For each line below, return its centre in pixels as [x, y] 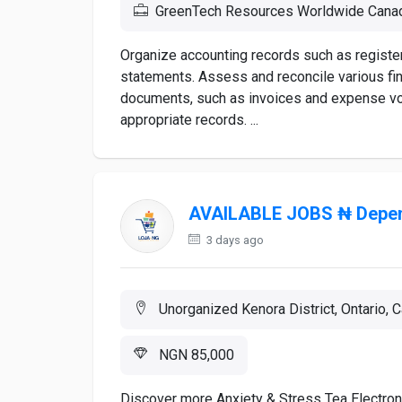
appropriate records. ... [189, 120]
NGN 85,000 [195, 355]
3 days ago [234, 240]
